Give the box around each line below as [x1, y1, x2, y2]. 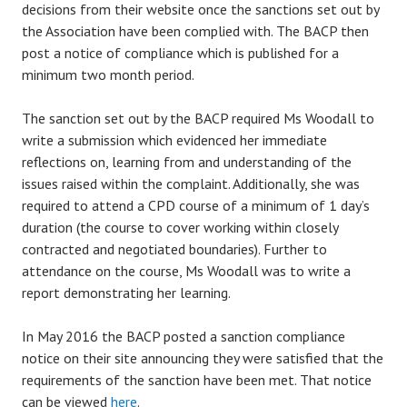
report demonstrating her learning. [22, 283, 231, 302]
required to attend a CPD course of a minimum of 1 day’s [22, 196, 370, 214]
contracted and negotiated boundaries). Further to [22, 240, 327, 258]
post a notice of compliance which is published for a [22, 44, 339, 62]
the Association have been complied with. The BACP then [22, 22, 369, 40]
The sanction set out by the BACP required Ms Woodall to [22, 109, 374, 127]
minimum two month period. [22, 65, 194, 84]
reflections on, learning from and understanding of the [22, 153, 352, 171]
